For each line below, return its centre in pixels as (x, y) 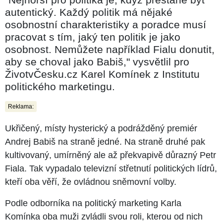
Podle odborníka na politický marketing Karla (93, 203)
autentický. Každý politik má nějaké (89, 12)
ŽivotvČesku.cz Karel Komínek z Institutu (102, 74)
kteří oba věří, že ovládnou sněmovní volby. (91, 182)
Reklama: (21, 106)
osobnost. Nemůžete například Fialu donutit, (110, 49)
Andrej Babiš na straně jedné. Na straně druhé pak (105, 141)
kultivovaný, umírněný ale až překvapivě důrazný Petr (111, 155)
